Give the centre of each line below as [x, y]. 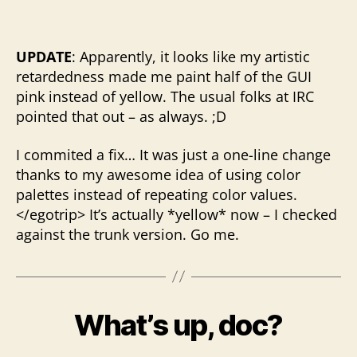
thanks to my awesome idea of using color [158, 174]
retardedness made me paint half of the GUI [164, 76]
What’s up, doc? [178, 325]
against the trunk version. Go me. [127, 234]
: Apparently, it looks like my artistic [191, 57]
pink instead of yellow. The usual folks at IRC [165, 96]
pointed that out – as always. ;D [121, 116]
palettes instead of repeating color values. [157, 194]
